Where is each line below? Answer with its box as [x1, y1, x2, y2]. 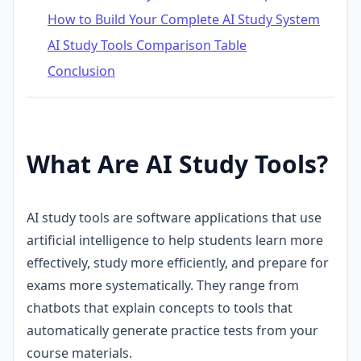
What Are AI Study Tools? [27, 147, 328, 180]
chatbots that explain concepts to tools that [27, 298, 293, 317]
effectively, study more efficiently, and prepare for [27, 253, 329, 272]
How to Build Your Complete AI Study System [48, 10, 320, 28]
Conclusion [48, 61, 115, 80]
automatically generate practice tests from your [27, 321, 318, 339]
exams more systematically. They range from [27, 276, 299, 294]
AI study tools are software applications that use [27, 208, 322, 226]
